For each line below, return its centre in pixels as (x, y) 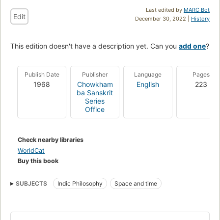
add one (192, 46)
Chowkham (95, 84)
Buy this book (38, 161)
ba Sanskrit (95, 92)
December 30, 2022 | (163, 18)
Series (95, 101)
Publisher (95, 74)
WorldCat (31, 150)
